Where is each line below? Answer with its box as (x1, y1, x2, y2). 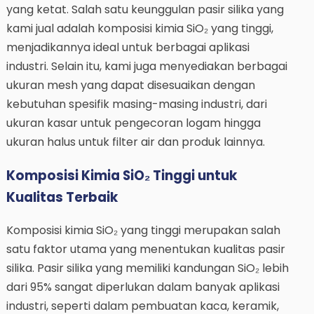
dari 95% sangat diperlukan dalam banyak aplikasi (6, 279, 280, 296)
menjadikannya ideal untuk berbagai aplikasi (6, 39, 250, 56)
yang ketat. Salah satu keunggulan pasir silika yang (6, 1, 284, 18)
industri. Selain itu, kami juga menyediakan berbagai (6, 58, 287, 75)
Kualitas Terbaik (6, 187, 118, 207)
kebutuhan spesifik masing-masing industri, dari (6, 96, 267, 113)
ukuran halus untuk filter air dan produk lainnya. (6, 134, 265, 151)
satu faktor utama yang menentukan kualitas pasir (6, 241, 285, 258)
